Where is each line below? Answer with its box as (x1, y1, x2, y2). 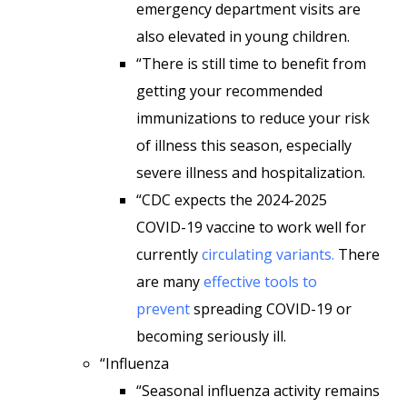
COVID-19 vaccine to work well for (136, 217, 366, 237)
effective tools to (203, 272, 317, 292)
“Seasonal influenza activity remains (136, 381, 380, 401)
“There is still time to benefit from (136, 54, 366, 74)
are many (136, 272, 203, 292)
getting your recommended (136, 81, 323, 101)
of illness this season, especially (136, 135, 352, 155)
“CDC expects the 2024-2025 (136, 190, 327, 210)
